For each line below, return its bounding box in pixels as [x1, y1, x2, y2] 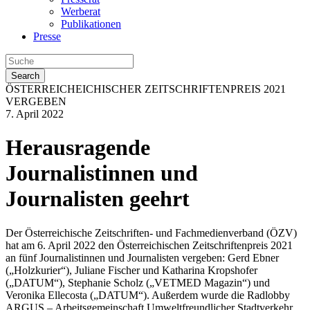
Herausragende [6, 135, 150, 161]
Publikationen [61, 18, 121, 30]
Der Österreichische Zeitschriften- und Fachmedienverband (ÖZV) [6, 226, 297, 239]
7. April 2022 [6, 108, 64, 120]
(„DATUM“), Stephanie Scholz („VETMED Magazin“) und [6, 276, 270, 289]
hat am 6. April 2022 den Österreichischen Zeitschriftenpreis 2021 [6, 239, 293, 251]
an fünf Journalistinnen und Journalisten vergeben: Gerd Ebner [6, 251, 279, 264]
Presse [33, 30, 61, 42]
